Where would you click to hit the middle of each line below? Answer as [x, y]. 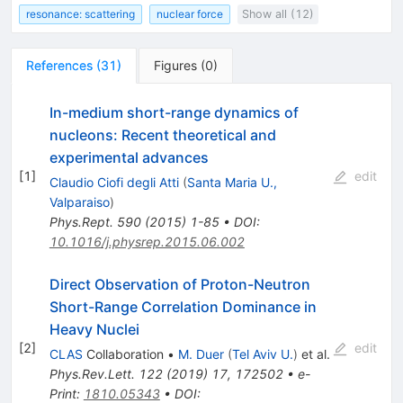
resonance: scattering [81, 13]
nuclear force [190, 13]
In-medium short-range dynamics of [174, 112]
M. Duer [201, 354]
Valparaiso [79, 201]
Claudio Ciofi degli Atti [114, 182]
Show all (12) [278, 13]
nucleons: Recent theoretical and [162, 134]
